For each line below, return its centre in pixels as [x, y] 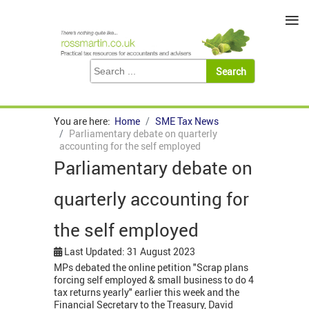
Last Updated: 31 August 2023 [130, 252]
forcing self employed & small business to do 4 [154, 280]
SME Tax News [187, 121]
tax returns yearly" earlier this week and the [147, 292]
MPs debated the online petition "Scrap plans [151, 268]
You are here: [84, 121]
